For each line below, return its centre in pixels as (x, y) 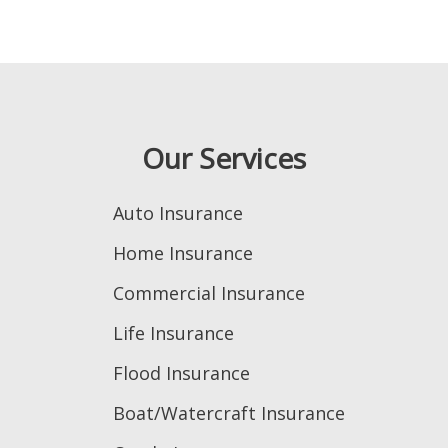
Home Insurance (183, 252)
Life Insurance (173, 332)
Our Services (224, 157)
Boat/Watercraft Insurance (229, 412)
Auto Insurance (178, 212)
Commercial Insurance (209, 292)
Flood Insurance (181, 372)
